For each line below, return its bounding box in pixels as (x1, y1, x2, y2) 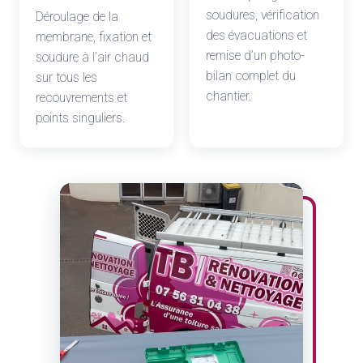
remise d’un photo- (206, 48, 305, 64)
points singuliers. (36, 110, 126, 126)
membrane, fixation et (36, 29, 152, 45)
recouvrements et (36, 90, 127, 106)
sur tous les (36, 70, 97, 86)
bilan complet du (206, 68, 296, 84)
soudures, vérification (206, 7, 319, 23)
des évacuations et (206, 28, 307, 44)
